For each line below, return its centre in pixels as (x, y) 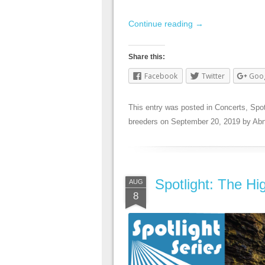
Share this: (147, 57)
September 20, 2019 (206, 122)
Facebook (161, 76)
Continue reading (162, 24)
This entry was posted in (172, 108)
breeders (143, 122)
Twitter (213, 76)
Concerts (230, 108)
